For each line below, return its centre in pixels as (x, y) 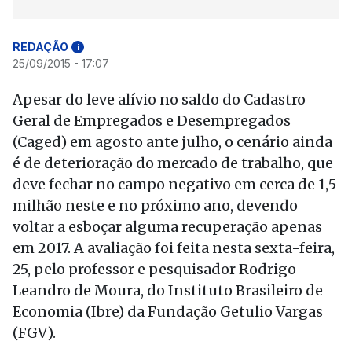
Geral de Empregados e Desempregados (152, 121)
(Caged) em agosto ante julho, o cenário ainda (172, 142)
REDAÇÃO (40, 47)
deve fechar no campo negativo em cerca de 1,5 (174, 184)
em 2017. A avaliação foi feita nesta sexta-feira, (174, 248)
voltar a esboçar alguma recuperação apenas (167, 227)
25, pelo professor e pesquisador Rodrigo (154, 269)
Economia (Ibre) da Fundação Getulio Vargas (168, 312)
